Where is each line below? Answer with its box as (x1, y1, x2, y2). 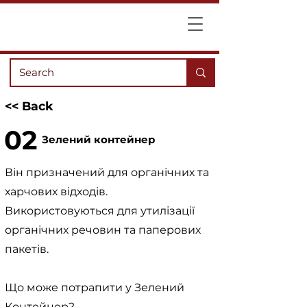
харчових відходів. (5, 185, 108, 198)
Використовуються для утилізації (5, 204, 195, 217)
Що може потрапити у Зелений (5, 281, 184, 294)
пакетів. (5, 243, 49, 256)
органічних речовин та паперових (5, 223, 201, 236)
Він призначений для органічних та (5, 166, 209, 179)
